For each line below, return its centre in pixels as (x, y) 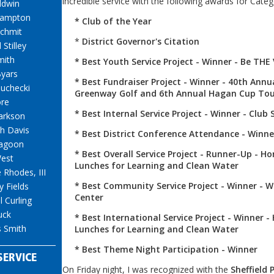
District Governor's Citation (139, 41)
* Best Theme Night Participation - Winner (166, 249)
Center (89, 197)
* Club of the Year (113, 21)
